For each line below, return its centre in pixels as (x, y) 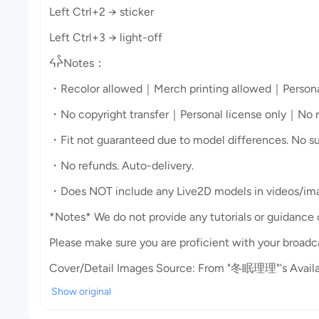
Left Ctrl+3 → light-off (106, 37)
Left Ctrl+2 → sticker (101, 12)
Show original (81, 292)
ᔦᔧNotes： (77, 63)
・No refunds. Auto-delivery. (121, 166)
